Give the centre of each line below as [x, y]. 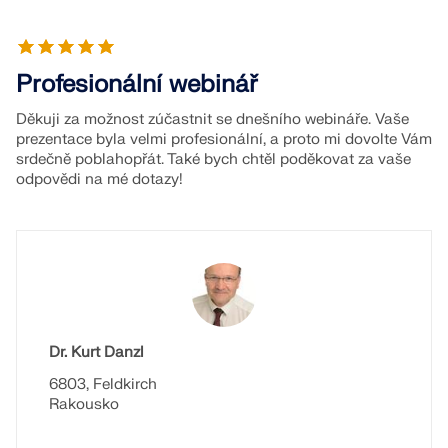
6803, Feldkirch [103, 384]
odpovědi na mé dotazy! [99, 179]
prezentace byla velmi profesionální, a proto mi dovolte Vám [224, 139]
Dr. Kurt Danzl [96, 352]
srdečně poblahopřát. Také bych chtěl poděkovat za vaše [213, 159]
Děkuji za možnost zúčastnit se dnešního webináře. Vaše [212, 119]
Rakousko [84, 404]
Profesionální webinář [137, 84]
